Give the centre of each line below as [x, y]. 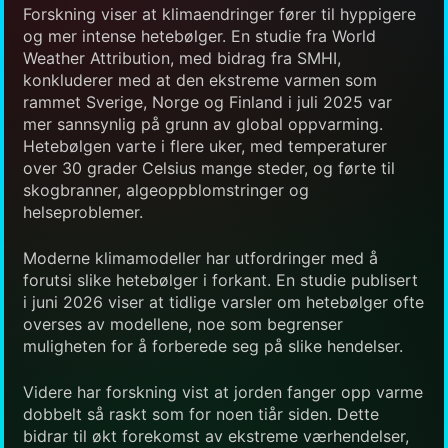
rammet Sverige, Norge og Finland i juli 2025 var [207, 101]
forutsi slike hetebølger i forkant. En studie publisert [220, 279]
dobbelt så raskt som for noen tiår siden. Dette [201, 413]
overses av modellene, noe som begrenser [183, 323]
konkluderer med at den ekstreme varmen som [200, 79]
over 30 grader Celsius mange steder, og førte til [209, 167]
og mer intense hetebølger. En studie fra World [199, 35]
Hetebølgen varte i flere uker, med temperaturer [205, 145]
